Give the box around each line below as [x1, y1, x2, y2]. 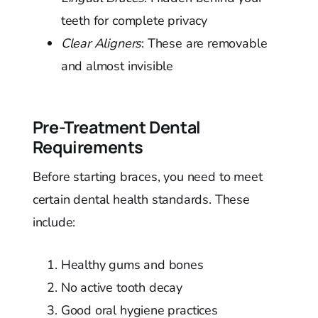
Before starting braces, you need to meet [32, 168, 263, 186]
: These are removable [141, 35, 268, 53]
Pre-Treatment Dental [32, 116, 201, 139]
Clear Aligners [60, 35, 142, 53]
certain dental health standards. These [32, 191, 250, 209]
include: [32, 214, 76, 231]
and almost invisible [60, 57, 174, 75]
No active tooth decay [60, 279, 182, 297]
